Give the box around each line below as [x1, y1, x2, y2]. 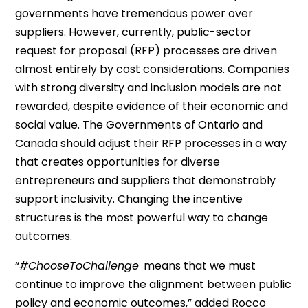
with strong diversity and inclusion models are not [15, 80, 283, 96]
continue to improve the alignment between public [15, 276, 292, 292]
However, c [69, 24, 129, 40]
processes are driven [160, 43, 278, 58]
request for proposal [15, 43, 128, 58]
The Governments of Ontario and [82, 117, 263, 133]
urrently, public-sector [129, 24, 252, 40]
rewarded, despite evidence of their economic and [15, 98, 289, 114]
